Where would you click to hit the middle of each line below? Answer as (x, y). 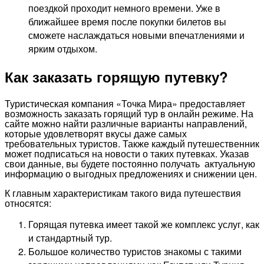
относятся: (28, 203)
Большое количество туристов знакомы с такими (135, 252)
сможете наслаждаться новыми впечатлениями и (136, 35)
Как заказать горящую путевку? (116, 77)
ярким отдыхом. (63, 48)
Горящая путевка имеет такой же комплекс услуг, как (144, 225)
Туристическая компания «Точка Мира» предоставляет (125, 104)
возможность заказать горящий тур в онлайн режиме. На (129, 114)
